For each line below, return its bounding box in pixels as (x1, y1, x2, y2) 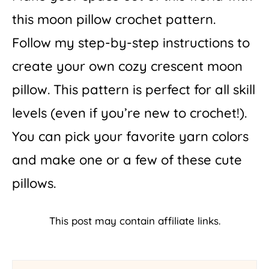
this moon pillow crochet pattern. (12, 10, 216, 28)
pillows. (12, 174, 56, 192)
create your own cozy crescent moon (12, 57, 243, 74)
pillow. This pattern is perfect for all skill (12, 80, 255, 98)
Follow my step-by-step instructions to (12, 34, 250, 51)
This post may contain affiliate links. (49, 214, 220, 228)
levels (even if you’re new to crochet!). (12, 104, 247, 121)
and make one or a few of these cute (12, 151, 242, 168)
